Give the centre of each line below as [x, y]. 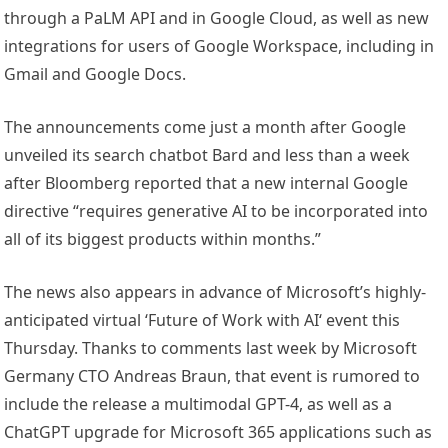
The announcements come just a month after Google [205, 127]
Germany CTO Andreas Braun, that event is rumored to [212, 376]
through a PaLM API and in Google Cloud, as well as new [217, 18]
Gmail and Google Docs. [95, 74]
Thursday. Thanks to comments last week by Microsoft [211, 348]
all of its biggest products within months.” [163, 239]
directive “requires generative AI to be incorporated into [216, 211]
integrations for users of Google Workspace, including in [219, 46]
